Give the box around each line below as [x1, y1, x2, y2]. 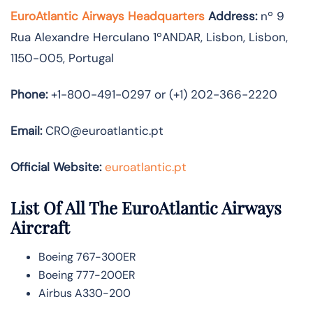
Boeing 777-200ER [38, 267, 136, 282]
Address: [208, 8, 257, 24]
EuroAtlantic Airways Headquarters [10, 8, 205, 24]
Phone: [10, 87, 48, 103]
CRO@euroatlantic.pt [42, 123, 163, 139]
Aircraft [10, 215, 70, 238]
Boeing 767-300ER [38, 249, 136, 264]
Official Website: [10, 159, 101, 175]
